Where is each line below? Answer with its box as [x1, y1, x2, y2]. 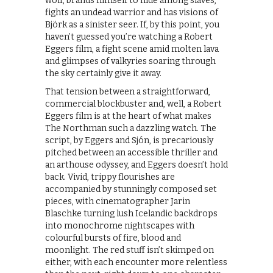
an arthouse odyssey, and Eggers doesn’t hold [45, 159, 228, 170]
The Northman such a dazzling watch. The [45, 122, 216, 133]
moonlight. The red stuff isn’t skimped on [45, 244, 214, 255]
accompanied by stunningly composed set [45, 183, 217, 194]
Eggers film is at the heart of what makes [45, 110, 211, 121]
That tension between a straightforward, [45, 86, 210, 97]
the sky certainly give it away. [45, 68, 161, 79]
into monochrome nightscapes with [45, 220, 194, 231]
